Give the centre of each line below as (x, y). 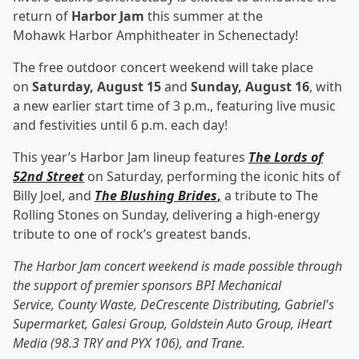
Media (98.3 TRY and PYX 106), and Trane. (129, 343)
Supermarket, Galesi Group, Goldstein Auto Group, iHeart (172, 324)
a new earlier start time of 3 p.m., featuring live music (174, 106)
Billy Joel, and (54, 196)
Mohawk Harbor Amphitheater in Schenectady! (155, 35)
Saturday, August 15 (97, 87)
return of (42, 16)
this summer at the (204, 16)
